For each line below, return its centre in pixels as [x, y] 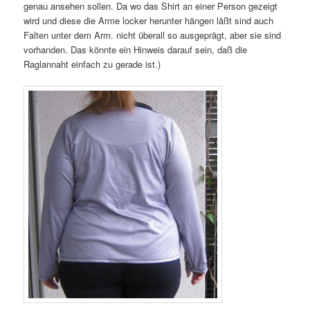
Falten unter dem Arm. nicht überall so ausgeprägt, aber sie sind [153, 35]
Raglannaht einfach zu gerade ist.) [92, 64]
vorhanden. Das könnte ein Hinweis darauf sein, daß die [136, 49]
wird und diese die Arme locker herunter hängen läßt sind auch [149, 20]
